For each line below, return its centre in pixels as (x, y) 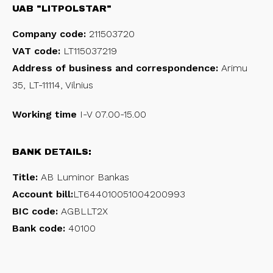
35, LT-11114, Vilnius (53, 85)
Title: (25, 177)
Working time (44, 114)
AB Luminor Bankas (83, 177)
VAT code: (38, 51)
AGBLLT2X (83, 211)
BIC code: (35, 211)
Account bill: (43, 194)
